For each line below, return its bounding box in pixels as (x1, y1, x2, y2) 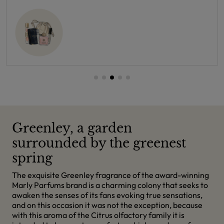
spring (12, 150, 52, 166)
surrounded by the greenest (12, 135, 186, 151)
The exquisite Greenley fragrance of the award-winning (12, 170, 209, 180)
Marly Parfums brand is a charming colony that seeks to (12, 180, 208, 190)
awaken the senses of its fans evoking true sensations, (12, 190, 202, 200)
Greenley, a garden (12, 120, 132, 136)
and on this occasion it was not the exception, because (12, 200, 202, 210)
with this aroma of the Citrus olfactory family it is (12, 210, 184, 220)
